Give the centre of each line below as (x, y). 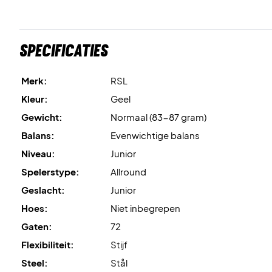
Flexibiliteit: (48, 244)
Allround (128, 171)
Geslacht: (43, 189)
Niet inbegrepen (145, 208)
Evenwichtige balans (155, 135)
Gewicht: (42, 117)
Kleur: (35, 98)
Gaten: (37, 226)
